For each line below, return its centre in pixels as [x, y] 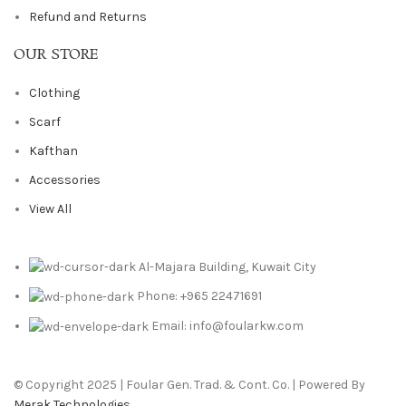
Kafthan [53, 150]
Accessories [65, 179]
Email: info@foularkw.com [227, 325]
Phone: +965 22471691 [199, 296]
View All [50, 208]
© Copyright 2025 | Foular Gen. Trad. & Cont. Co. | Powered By [189, 384]
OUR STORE [56, 54]
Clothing [54, 92]
